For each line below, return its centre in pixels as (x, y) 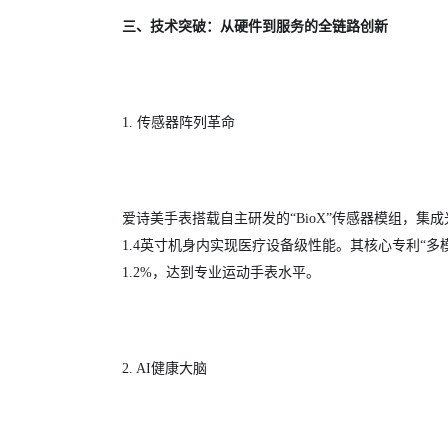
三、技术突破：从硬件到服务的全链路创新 (255, 27)
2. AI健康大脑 (164, 368)
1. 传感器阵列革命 (178, 123)
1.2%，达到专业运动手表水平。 (221, 272)
